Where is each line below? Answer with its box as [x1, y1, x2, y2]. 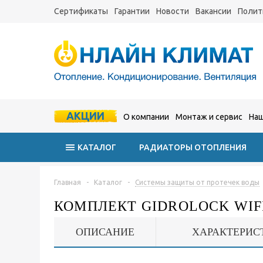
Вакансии [195, 6, 231, 16]
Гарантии [114, 6, 150, 16]
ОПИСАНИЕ [75, 226, 134, 238]
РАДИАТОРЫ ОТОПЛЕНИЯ [139, 143, 247, 152]
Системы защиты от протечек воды [135, 178, 259, 186]
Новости [156, 6, 189, 16]
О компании [123, 112, 169, 122]
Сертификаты [54, 6, 108, 16]
